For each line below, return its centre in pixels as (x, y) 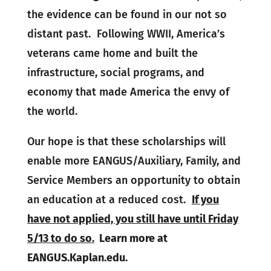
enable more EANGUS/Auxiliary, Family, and (134, 161)
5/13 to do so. (60, 239)
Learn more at (131, 239)
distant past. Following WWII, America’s (126, 34)
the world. (52, 112)
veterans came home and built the (112, 54)
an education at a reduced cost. (109, 200)
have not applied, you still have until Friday (132, 219)
